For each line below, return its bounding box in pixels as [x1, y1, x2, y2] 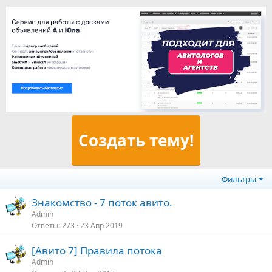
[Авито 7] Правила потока [32, 243, 162, 257]
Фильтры [222, 173, 257, 185]
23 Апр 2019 [80, 220, 123, 231]
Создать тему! [78, 129, 194, 152]
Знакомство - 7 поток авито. [32, 195, 172, 209]
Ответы [32, 220, 58, 231]
